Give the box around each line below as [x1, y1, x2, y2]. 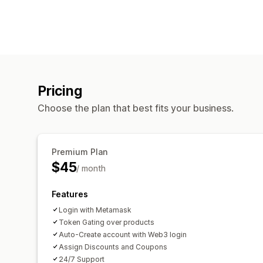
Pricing [38, 82, 82, 99]
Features [52, 188, 88, 199]
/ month [76, 163, 106, 173]
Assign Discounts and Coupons [59, 242, 167, 251]
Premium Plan [52, 146, 107, 157]
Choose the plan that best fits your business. [38, 102, 234, 114]
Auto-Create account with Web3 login [59, 230, 187, 239]
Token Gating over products [59, 217, 154, 227]
